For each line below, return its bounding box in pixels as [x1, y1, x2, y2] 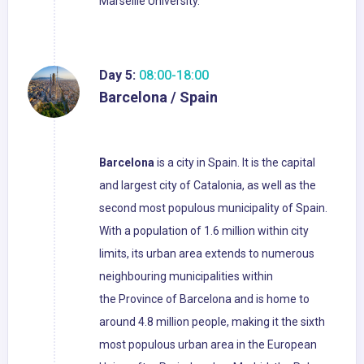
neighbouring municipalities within [99, 270, 273, 284]
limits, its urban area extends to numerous [99, 247, 314, 261]
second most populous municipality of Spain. [99, 201, 327, 215]
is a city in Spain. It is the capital [154, 156, 315, 170]
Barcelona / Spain [99, 89, 218, 106]
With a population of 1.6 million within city [99, 224, 309, 238]
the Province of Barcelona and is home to [99, 292, 310, 306]
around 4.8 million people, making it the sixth [99, 315, 325, 329]
